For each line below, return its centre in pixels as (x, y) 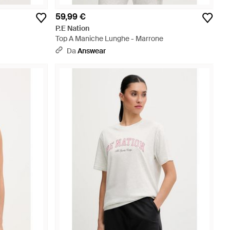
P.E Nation (72, 28)
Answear (92, 51)
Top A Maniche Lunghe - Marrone (109, 39)
